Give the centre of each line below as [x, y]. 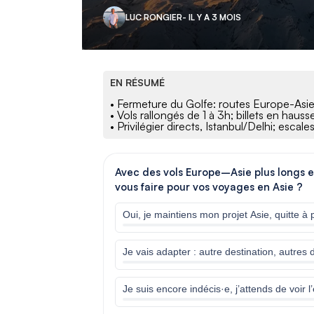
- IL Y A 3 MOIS [212, 18]
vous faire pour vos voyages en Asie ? [209, 187]
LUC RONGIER [154, 18]
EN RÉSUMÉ [137, 83]
